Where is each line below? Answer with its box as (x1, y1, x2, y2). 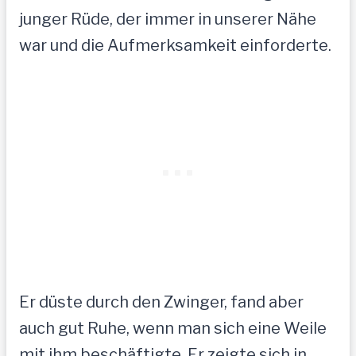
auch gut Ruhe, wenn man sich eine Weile (19, 319, 327, 339)
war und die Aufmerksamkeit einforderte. (19, 36, 331, 56)
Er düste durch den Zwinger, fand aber (19, 292, 304, 312)
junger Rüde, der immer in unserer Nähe (19, 10, 316, 29)
